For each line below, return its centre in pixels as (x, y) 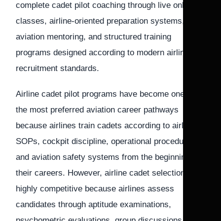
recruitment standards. (57, 68)
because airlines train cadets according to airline (105, 126)
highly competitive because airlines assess (95, 189)
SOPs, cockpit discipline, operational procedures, (107, 141)
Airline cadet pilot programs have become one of (105, 94)
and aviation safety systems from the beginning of (108, 157)
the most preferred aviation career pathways (97, 110)
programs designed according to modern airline (102, 53)
